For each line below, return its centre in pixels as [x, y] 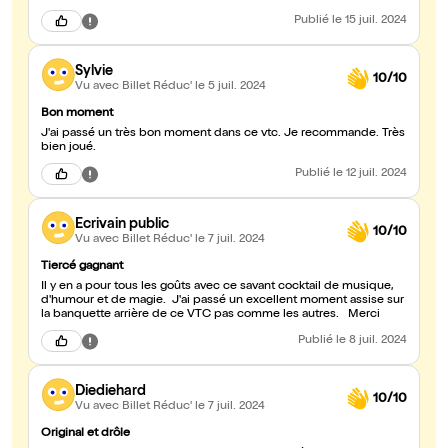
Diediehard [110, 391]
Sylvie [94, 71]
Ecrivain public [122, 224]
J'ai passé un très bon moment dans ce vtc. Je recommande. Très [223, 134]
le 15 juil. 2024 [369, 21]
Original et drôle [85, 434]
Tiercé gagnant [82, 267]
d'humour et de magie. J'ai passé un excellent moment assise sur [222, 301]
